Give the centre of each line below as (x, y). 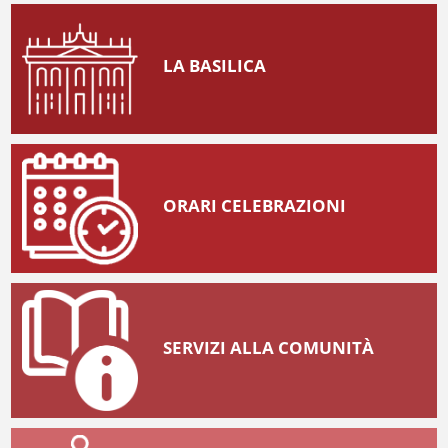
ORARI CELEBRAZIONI (254, 205)
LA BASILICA (214, 66)
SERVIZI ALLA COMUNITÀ (268, 348)
